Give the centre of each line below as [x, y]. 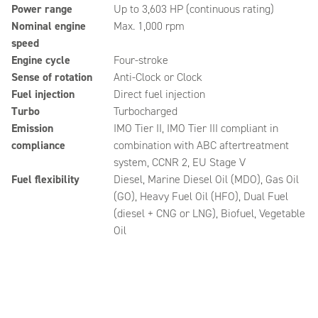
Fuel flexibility [45, 179]
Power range [42, 9]
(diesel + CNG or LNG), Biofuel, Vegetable [209, 213]
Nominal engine [49, 26]
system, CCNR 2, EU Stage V [179, 162]
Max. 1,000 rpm [149, 26]
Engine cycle [41, 60]
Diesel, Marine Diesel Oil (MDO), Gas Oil [206, 179]
